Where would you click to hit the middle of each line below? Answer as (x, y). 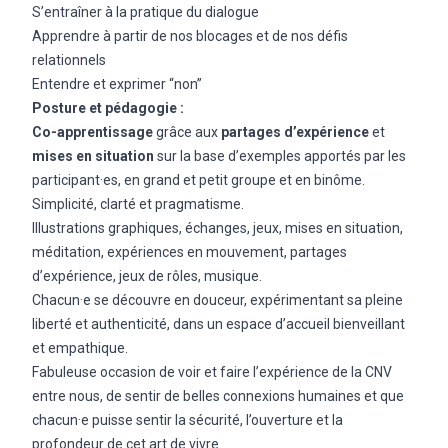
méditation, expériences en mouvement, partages (189, 252)
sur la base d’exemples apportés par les (280, 156)
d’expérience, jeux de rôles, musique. (147, 276)
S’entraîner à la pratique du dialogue (145, 12)
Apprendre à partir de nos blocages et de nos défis (190, 36)
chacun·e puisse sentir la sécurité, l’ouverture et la (187, 420)
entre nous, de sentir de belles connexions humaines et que (218, 396)
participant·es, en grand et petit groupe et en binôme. (198, 180)
